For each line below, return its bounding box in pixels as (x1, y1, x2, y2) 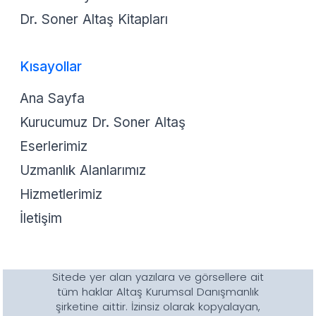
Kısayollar (20, 59, 82, 75)
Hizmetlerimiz (20, 186, 102, 202)
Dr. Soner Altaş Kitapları (20, 11, 168, 28)
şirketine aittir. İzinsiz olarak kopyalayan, (56, 299, 260, 314)
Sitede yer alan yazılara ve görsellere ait (52, 269, 264, 284)
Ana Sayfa (20, 90, 85, 107)
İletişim (20, 210, 62, 226)
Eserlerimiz (20, 138, 87, 154)
